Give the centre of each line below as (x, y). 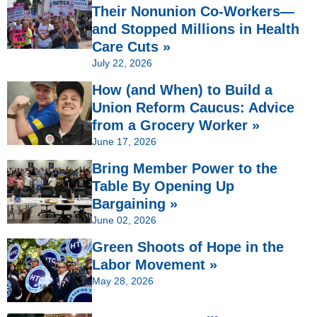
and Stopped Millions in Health (196, 29)
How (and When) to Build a (182, 90)
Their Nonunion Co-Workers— (193, 12)
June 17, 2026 (124, 142)
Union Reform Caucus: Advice (193, 108)
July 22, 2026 (122, 63)
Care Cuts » (131, 47)
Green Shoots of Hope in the (188, 247)
